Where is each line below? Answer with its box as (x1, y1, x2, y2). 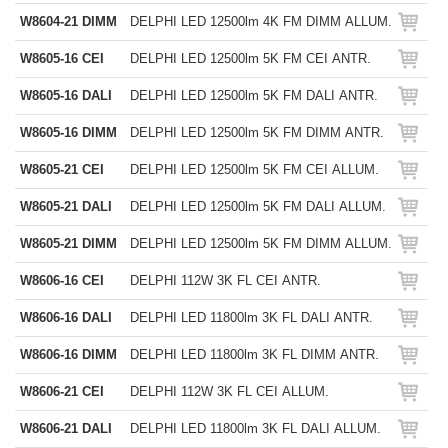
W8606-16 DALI (20, 310, 112, 325)
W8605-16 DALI (20, 88, 112, 103)
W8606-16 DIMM (20, 347, 117, 362)
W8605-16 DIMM (20, 125, 117, 140)
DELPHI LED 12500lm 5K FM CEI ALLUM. (130, 162, 379, 177)
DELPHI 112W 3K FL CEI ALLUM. (130, 384, 329, 399)
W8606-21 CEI (20, 384, 104, 399)
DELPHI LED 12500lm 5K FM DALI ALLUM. (130, 199, 386, 214)
